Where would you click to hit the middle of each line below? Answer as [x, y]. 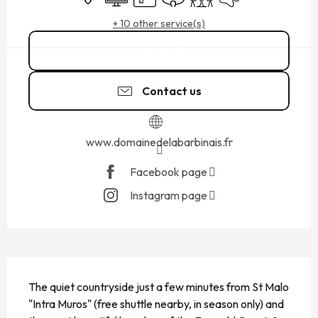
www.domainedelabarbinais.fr [159, 142]
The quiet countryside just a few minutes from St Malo [159, 286]
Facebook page [169, 172]
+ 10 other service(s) [159, 24]
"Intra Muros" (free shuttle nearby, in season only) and [156, 303]
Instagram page [169, 196]
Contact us [172, 91]
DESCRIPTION [55, 268]
